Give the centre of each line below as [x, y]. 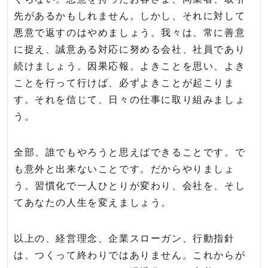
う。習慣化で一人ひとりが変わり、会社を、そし [130, 186]
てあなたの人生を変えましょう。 [93, 203]
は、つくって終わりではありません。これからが [130, 255]
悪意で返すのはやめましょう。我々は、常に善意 [130, 33]
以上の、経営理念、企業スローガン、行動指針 [124, 239]
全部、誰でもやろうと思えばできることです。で [130, 153]
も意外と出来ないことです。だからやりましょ [124, 169]
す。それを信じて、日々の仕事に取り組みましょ [130, 100]
